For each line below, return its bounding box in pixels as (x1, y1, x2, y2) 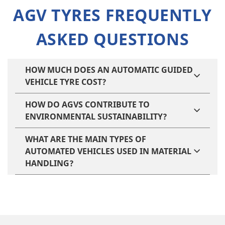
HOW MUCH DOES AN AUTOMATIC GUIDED (25, 64, 193, 75)
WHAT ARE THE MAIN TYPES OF (25, 133, 146, 145)
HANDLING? (25, 157, 74, 169)
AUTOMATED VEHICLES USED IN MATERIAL (25, 145, 191, 157)
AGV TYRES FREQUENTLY (13, 4, 212, 26)
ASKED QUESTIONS (36, 28, 189, 50)
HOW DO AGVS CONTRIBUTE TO (25, 98, 150, 110)
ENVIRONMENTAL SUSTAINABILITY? (25, 110, 167, 122)
